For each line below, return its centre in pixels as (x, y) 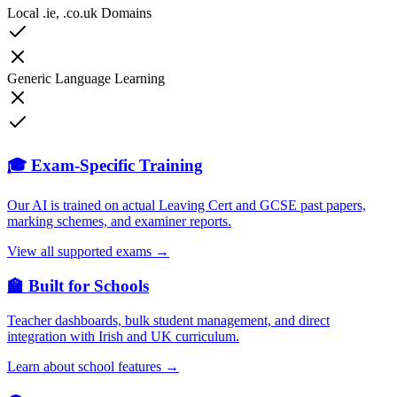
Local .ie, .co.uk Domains (79, 12)
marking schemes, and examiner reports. (119, 222)
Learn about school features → (93, 366)
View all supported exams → (88, 252)
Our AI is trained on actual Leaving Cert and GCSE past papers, (187, 206)
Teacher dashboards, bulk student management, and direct (168, 320)
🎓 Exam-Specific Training (105, 165)
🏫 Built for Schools (78, 286)
